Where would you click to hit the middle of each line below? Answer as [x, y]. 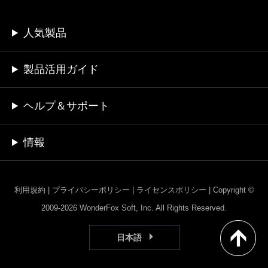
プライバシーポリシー [91, 190]
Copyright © [233, 190]
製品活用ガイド [61, 69]
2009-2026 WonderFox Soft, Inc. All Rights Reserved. [134, 208]
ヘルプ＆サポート [67, 106]
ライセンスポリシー [171, 190]
